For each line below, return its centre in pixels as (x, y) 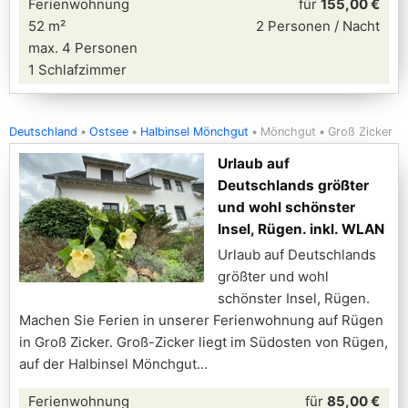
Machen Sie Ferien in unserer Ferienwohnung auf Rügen (201, 320)
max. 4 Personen (83, 48)
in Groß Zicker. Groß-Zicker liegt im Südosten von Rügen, (204, 342)
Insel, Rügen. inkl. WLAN (301, 229)
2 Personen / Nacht (318, 26)
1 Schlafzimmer (77, 70)
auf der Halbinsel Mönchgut (108, 364)
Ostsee (109, 132)
